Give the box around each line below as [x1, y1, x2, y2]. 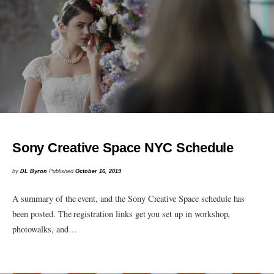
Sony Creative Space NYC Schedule [12, 139, 234, 155]
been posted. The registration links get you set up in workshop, [12, 208, 231, 220]
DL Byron [20, 168, 48, 175]
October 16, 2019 [75, 168, 122, 175]
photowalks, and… [12, 223, 77, 235]
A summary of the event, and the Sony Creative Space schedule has [12, 193, 245, 205]
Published [49, 168, 76, 175]
